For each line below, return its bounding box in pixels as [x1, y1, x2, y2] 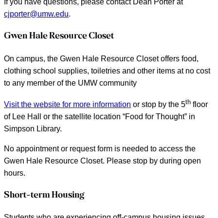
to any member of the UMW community [4, 78, 137, 87]
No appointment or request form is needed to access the [4, 144, 196, 153]
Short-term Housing [4, 190, 85, 200]
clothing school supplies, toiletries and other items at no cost [4, 66, 210, 75]
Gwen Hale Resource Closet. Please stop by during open [4, 156, 201, 165]
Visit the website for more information [4, 100, 131, 109]
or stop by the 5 [131, 100, 185, 109]
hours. [4, 168, 25, 177]
